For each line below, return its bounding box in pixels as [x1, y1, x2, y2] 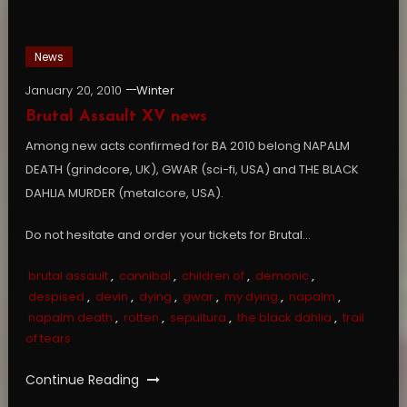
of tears [25, 330, 71, 348]
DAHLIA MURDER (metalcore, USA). [25, 184, 223, 203]
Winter [135, 82, 174, 100]
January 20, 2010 [25, 82, 122, 100]
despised [27, 288, 84, 306]
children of [181, 267, 244, 285]
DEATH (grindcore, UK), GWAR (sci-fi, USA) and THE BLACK [25, 161, 359, 179]
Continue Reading [25, 371, 143, 390]
